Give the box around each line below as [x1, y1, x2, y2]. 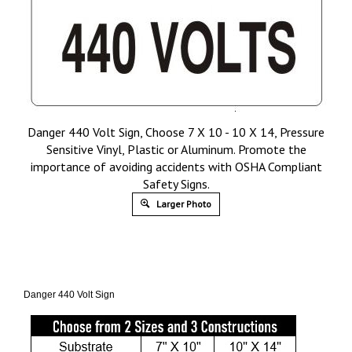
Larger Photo [154, 198, 211, 210]
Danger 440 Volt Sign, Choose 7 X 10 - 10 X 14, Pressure [27, 124, 324, 140]
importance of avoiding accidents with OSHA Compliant [30, 159, 322, 174]
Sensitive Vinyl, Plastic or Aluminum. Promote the [46, 141, 306, 157]
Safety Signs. [142, 176, 210, 192]
